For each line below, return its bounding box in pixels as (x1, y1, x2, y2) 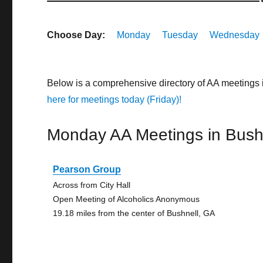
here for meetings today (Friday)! (47, 95, 182, 104)
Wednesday (210, 30, 260, 40)
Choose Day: (47, 30, 106, 40)
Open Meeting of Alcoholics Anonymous (53, 194, 200, 204)
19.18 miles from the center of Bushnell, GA (53, 208, 215, 218)
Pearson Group (53, 164, 122, 174)
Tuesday (162, 30, 198, 40)
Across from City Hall (53, 180, 131, 190)
